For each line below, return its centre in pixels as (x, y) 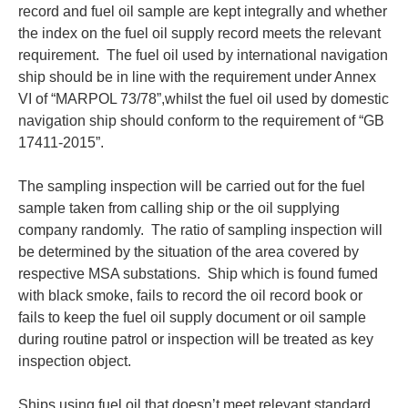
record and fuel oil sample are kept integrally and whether (203, 12)
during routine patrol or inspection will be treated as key (196, 340)
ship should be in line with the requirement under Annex (197, 77)
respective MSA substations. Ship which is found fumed (198, 274)
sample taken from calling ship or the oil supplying (179, 209)
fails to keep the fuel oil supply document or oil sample (192, 318)
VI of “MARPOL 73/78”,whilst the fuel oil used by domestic (204, 99)
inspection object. (75, 362)
